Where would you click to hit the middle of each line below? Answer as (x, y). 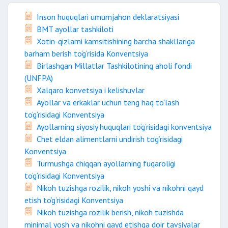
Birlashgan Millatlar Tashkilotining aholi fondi (114, 66)
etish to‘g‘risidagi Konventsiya (74, 200)
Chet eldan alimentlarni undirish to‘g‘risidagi (110, 139)
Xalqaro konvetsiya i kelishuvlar (91, 90)
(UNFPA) (39, 78)
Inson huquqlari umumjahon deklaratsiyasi (108, 17)
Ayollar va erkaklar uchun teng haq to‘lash (108, 102)
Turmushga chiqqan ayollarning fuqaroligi (106, 163)
